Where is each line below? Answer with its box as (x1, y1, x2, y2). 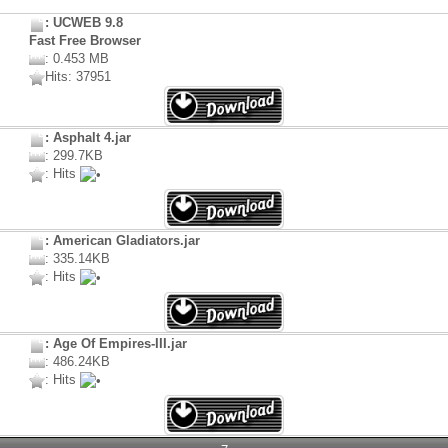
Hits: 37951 (45, 69, 111, 85)
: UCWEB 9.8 (45, 15, 123, 31)
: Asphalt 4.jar (45, 130, 131, 146)
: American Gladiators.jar (45, 233, 200, 249)
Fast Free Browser (29, 33, 141, 49)
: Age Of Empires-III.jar (45, 336, 187, 352)
